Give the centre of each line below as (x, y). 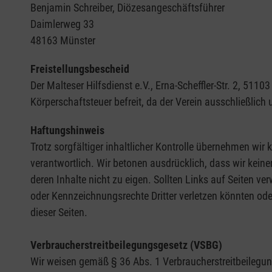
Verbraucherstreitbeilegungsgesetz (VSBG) (126, 245)
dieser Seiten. (59, 212)
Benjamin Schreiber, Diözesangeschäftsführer (127, 8)
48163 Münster (63, 41)
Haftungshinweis (67, 131)
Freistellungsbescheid (80, 69)
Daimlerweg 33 (62, 24)
